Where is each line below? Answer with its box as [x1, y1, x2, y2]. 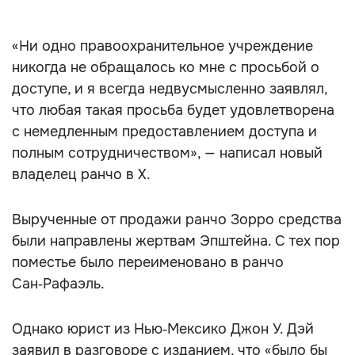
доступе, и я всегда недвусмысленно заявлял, [12, 80, 327, 97]
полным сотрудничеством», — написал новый [12, 144, 323, 162]
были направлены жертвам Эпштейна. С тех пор [12, 232, 340, 250]
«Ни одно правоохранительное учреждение [12, 37, 313, 55]
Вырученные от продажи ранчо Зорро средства [12, 211, 342, 228]
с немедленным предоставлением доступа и [12, 123, 317, 140]
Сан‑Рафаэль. [12, 275, 105, 292]
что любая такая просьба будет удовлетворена [12, 101, 334, 119]
